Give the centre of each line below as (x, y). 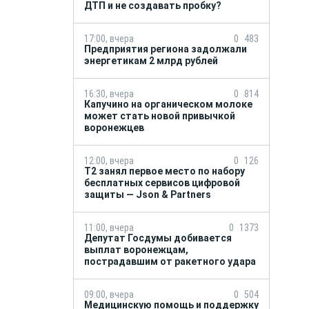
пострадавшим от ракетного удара (170, 261)
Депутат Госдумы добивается (158, 238)
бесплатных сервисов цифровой (162, 183)
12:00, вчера (109, 161)
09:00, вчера (109, 295)
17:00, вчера (109, 39)
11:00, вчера (109, 228)
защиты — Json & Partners (151, 195)
